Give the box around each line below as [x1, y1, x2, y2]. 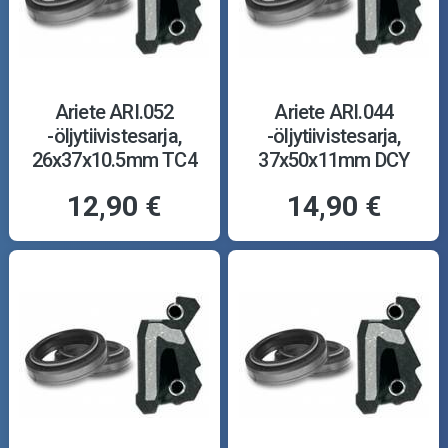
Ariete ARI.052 [54, 100, 174, 125]
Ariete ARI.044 [274, 100, 394, 125]
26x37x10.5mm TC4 [31, 148, 197, 173]
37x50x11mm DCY [258, 148, 410, 173]
